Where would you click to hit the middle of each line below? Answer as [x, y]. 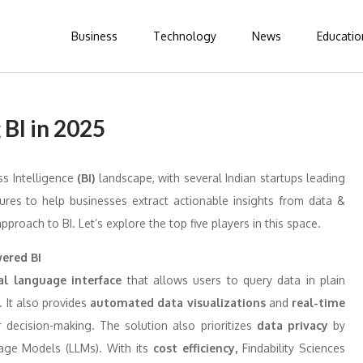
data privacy [290, 325]
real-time [319, 303]
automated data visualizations [178, 303]
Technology [185, 36]
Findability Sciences [291, 348]
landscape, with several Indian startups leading [220, 178]
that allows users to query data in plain [234, 280]
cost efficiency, [193, 348]
